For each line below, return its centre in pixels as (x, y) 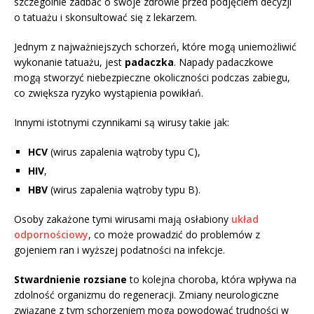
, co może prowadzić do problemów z (174, 235)
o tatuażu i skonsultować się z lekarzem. (105, 18)
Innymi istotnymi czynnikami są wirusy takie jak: (122, 123)
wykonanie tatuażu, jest (69, 62)
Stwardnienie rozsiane (70, 280)
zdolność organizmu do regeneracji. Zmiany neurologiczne (146, 295)
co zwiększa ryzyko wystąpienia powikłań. (109, 93)
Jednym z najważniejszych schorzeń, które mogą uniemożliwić (155, 47)
